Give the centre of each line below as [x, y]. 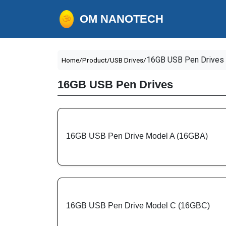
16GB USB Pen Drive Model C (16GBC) [138, 205]
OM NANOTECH [122, 19]
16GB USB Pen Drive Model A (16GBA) [137, 136]
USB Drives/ [128, 60]
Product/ [96, 60]
